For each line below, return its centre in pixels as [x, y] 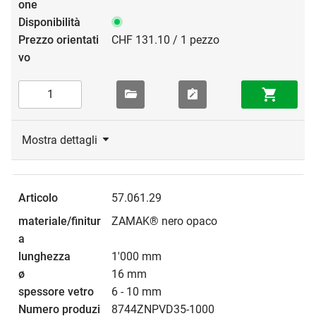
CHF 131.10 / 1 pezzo [165, 39]
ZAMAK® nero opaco [164, 221]
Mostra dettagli [60, 140]
